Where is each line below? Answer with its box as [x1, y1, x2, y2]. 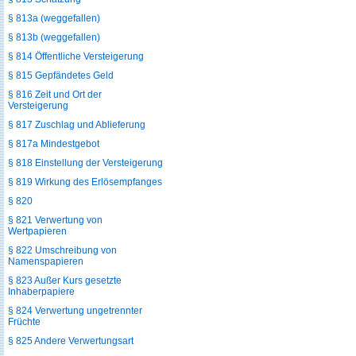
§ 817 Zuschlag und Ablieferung [8, 119, 145, 130]
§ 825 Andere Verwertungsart [8, 335, 133, 346]
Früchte [8, 316, 41, 327]
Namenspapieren [8, 256, 83, 267]
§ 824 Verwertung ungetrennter [8, 305, 142, 316]
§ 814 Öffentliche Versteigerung [8, 51, 144, 62]
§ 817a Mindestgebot [8, 138, 99, 149]
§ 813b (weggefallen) [8, 32, 100, 43]
